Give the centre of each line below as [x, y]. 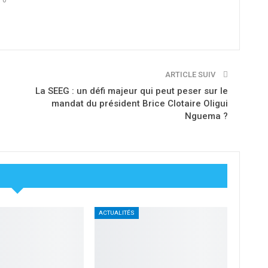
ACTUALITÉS [117, 212]
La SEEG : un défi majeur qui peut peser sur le [131, 91]
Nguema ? [206, 116]
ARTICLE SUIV [191, 75]
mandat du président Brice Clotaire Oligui [139, 104]
